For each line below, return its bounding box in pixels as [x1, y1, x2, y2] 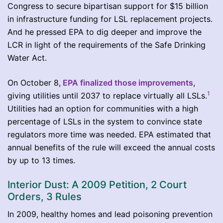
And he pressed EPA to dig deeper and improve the [7, 26, 202, 37]
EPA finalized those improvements [63, 77, 193, 88]
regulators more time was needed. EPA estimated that [7, 129, 211, 139]
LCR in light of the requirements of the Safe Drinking [7, 39, 206, 50]
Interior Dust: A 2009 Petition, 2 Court [7, 178, 187, 191]
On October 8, [7, 77, 61, 88]
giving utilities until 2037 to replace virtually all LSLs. [7, 90, 207, 101]
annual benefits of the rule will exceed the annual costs [7, 142, 215, 152]
